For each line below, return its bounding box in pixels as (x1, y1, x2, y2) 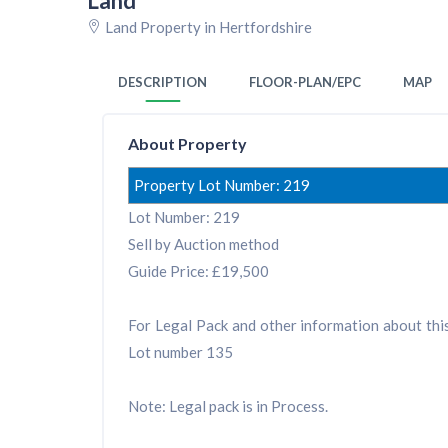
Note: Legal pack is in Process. (128, 397, 328, 416)
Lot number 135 (128, 343, 233, 362)
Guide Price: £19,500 (128, 262, 269, 281)
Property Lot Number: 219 (134, 176, 310, 195)
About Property (128, 134, 247, 154)
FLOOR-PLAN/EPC (249, 74, 361, 91)
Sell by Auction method (128, 235, 279, 254)
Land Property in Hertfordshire (102, 18, 312, 36)
